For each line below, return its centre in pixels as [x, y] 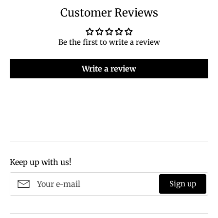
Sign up [183, 183]
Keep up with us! [41, 162]
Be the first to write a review [109, 42]
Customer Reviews [109, 12]
